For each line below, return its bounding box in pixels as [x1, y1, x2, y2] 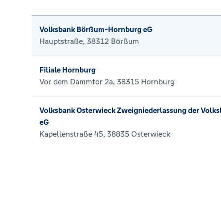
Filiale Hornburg [39, 65, 96, 74]
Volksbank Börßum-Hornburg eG [39, 25, 152, 34]
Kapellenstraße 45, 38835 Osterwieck [39, 129, 170, 139]
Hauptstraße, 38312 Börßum [39, 37, 139, 46]
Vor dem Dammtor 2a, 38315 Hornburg [39, 77, 175, 86]
